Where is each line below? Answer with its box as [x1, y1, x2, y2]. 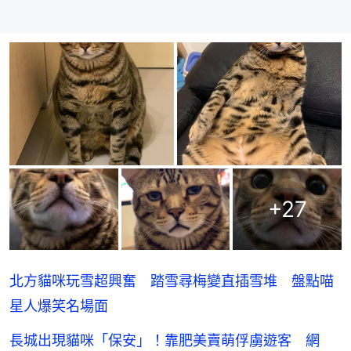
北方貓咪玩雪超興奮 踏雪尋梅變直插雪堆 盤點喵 [9, 273, 334, 290]
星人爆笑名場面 [9, 298, 108, 315]
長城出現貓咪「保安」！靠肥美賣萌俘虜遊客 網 [9, 332, 320, 349]
